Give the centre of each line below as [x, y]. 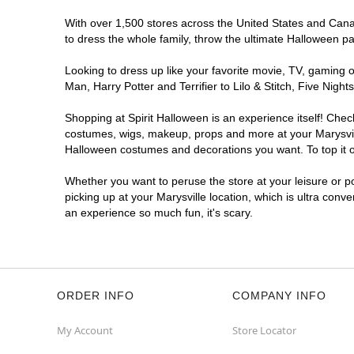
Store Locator [264, 330]
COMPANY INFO [279, 296]
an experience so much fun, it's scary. [159, 213]
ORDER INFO [96, 296]
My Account [85, 330]
